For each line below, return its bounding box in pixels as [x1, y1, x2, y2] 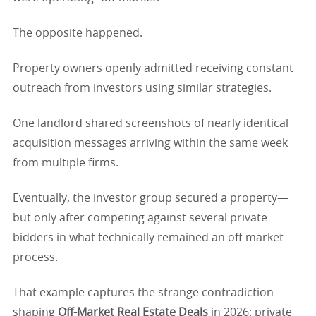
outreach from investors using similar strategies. [13, 82, 272, 94]
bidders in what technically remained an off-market [13, 231, 284, 243]
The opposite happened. [13, 27, 142, 39]
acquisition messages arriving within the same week [13, 137, 288, 149]
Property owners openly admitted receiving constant [13, 62, 293, 74]
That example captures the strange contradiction [13, 286, 274, 298]
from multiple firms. [13, 157, 119, 169]
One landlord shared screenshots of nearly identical [13, 117, 288, 129]
